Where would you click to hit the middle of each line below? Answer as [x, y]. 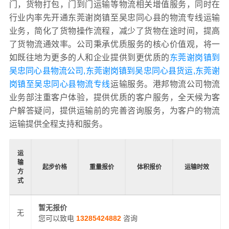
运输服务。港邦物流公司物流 [165, 84]
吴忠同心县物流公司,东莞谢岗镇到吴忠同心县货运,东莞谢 [114, 71]
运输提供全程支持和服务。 [58, 124]
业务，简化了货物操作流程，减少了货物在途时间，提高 [114, 31]
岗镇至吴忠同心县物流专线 [60, 84]
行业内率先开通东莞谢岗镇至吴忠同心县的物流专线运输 [114, 18]
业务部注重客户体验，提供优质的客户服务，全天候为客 [114, 98]
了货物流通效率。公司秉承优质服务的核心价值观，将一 [114, 44]
